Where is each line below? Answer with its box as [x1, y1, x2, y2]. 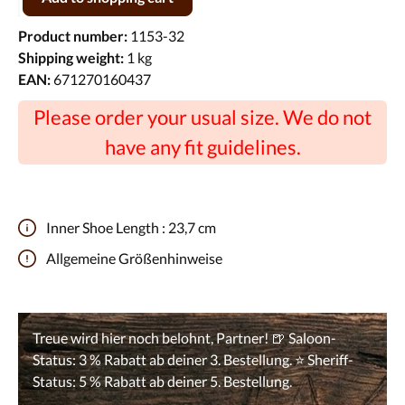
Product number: [18, 26, 130, 44]
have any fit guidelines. [104, 135, 301, 160]
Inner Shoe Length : [43, 218, 168, 236]
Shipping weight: [18, 48, 124, 66]
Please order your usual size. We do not [33, 105, 372, 130]
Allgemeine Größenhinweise [46, 249, 222, 267]
